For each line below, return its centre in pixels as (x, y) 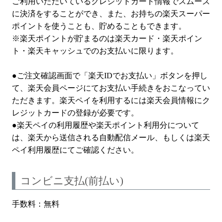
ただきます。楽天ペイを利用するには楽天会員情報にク (111, 100)
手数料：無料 (36, 204)
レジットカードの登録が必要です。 (75, 112)
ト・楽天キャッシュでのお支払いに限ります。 (95, 51)
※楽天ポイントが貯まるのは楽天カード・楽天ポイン (107, 38)
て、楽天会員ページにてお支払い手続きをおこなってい (111, 88)
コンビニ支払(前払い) (72, 181)
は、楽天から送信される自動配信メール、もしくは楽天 (111, 137)
